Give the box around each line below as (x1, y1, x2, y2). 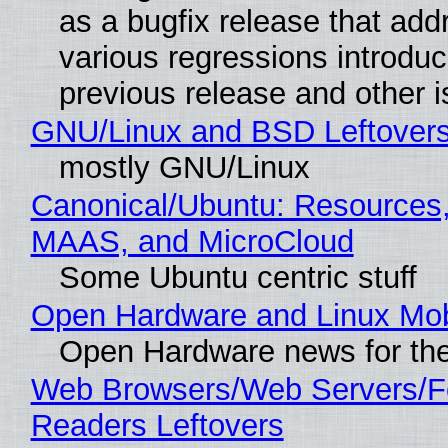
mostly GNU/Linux (58, 150, 310, 186)
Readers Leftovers (30, 408, 284, 444)
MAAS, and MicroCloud (30, 224, 354, 260)
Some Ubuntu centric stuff (58, 260, 417, 296)
